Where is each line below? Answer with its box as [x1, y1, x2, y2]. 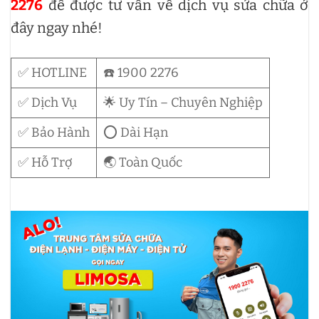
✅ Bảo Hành [18, 124, 90, 140]
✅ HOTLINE [18, 64, 87, 80]
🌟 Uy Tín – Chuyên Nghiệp [103, 94, 263, 110]
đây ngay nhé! [11, 19, 105, 36]
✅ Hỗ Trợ [18, 154, 72, 170]
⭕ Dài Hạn [103, 124, 168, 140]
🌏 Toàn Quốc [103, 154, 182, 170]
